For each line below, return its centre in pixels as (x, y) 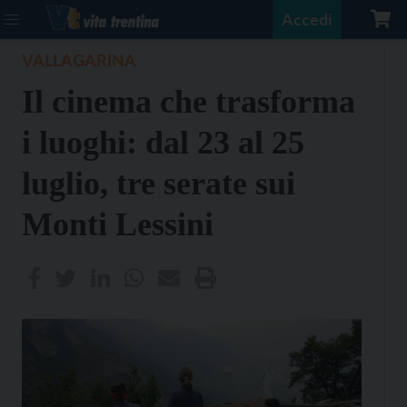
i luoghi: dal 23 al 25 (163, 143)
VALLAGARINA (79, 60)
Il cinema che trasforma (189, 102)
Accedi (307, 19)
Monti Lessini (118, 224)
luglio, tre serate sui (159, 184)
